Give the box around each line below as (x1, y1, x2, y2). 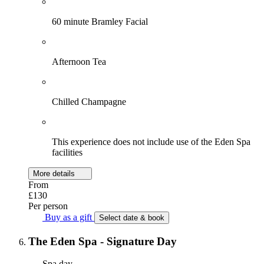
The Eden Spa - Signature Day (28, 235, 177, 247)
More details (33, 169, 77, 178)
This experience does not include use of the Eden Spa (52, 136, 250, 147)
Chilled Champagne (52, 96, 126, 107)
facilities (52, 147, 82, 157)
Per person (28, 200, 68, 211)
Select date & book (99, 213, 164, 222)
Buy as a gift (42, 212, 94, 222)
